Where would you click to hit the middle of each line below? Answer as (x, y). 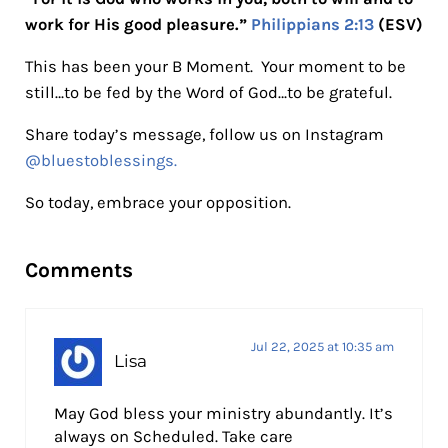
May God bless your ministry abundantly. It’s (224, 413)
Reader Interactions (135, 234)
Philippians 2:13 (312, 25)
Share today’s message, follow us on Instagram (204, 135)
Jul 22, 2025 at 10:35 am (322, 346)
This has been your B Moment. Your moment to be (215, 67)
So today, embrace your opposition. (157, 203)
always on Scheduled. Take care (174, 436)
